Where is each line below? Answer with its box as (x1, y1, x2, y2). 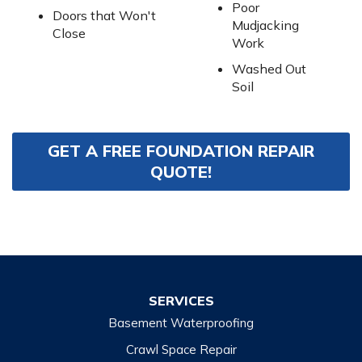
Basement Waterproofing (108, 315, 254, 331)
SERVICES (148, 293, 214, 309)
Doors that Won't (52, 7, 156, 24)
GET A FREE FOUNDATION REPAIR (48, 141, 314, 162)
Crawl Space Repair (125, 342, 237, 358)
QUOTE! (150, 162, 212, 183)
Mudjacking (231, 17, 299, 34)
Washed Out (231, 61, 306, 78)
